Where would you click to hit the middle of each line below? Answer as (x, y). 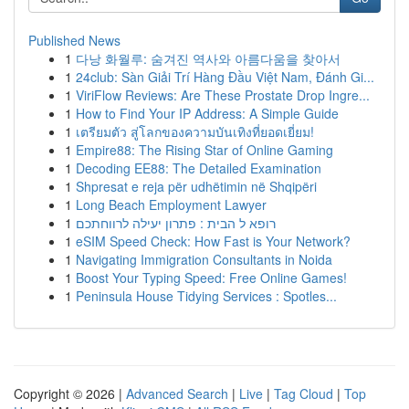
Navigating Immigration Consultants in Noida (204, 259)
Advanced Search (177, 393)
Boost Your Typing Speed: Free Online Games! (211, 278)
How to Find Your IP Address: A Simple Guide (207, 113)
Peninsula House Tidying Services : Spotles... (206, 296)
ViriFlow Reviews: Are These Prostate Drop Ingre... (223, 95)
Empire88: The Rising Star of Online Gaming (204, 150)
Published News (74, 40)
